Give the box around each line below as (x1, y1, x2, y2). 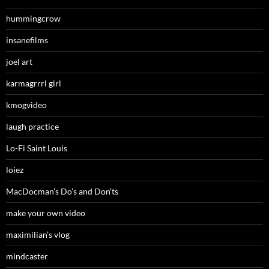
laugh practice (6, 121, 59, 132)
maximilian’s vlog (6, 229, 70, 240)
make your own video (6, 208, 85, 219)
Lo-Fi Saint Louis (6, 143, 67, 154)
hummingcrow (6, 13, 61, 24)
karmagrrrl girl (6, 78, 61, 89)
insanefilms (6, 35, 48, 46)
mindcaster (6, 251, 48, 262)
